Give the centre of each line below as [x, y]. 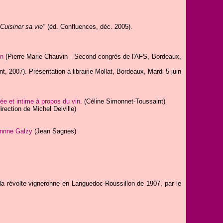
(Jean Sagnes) [54, 131]
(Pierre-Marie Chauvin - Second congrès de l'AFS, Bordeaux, [93, 56]
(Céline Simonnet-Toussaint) [124, 101]
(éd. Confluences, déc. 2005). [89, 27]
